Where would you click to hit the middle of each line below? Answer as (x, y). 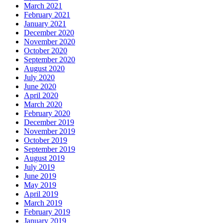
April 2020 (41, 96)
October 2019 (46, 140)
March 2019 (43, 203)
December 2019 (49, 122)
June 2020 (40, 87)
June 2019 (40, 176)
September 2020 (50, 60)
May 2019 (40, 185)
